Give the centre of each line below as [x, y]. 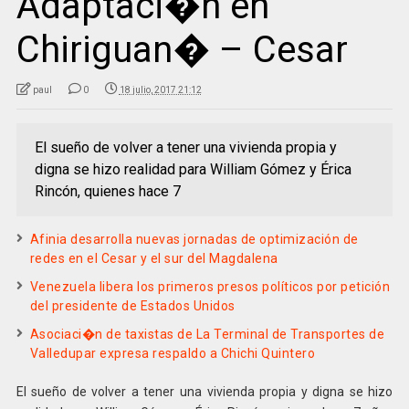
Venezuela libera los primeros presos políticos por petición [210, 287]
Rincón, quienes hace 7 [107, 192]
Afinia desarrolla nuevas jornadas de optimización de [194, 240]
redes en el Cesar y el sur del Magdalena [154, 259]
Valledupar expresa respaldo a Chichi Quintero [173, 354]
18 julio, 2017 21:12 [160, 90]
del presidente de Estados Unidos [132, 306]
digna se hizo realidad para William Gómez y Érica [193, 170]
